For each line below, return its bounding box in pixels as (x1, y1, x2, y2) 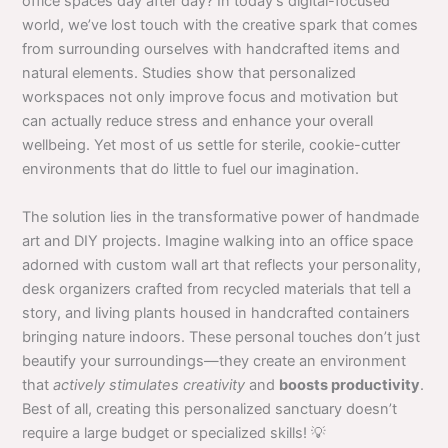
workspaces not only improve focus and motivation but (22, 88, 399, 107)
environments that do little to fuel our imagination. (22, 160, 360, 179)
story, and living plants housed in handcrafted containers (22, 303, 411, 322)
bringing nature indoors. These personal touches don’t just (22, 327, 421, 346)
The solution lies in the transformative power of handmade (22, 207, 420, 226)
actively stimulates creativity (53, 375, 246, 394)
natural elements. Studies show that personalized (22, 64, 357, 83)
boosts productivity (279, 375, 421, 394)
